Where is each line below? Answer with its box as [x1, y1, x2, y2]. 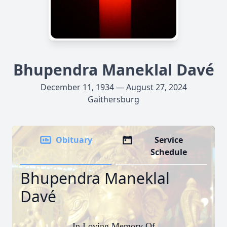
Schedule [150, 146, 187, 158]
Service [155, 134, 183, 145]
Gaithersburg [88, 94, 139, 105]
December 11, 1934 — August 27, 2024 [40, 82, 187, 93]
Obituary [56, 134, 92, 145]
